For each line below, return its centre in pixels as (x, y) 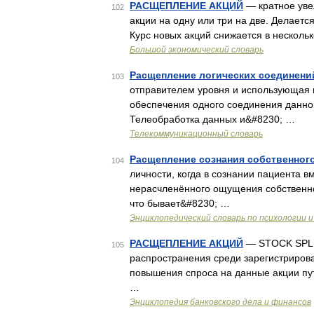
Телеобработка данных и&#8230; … (212, 119)
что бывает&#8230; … (180, 203)
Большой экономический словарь (197, 50)
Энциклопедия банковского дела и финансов (220, 302)
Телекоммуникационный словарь (196, 134)
